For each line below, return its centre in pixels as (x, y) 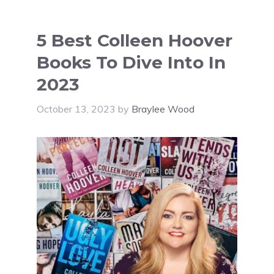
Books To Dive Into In (131, 62)
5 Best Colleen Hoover (135, 40)
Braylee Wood (163, 109)
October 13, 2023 (76, 109)
